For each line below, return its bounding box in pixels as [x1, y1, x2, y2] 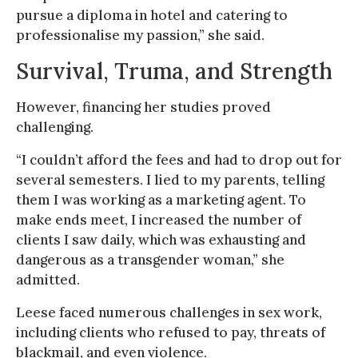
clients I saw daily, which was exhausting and [16, 230, 306, 249]
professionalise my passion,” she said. [16, 26, 265, 44]
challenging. [16, 117, 93, 136]
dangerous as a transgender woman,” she [16, 250, 284, 268]
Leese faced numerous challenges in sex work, [16, 303, 322, 321]
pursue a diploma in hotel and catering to [16, 6, 288, 24]
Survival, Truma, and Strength [16, 56, 332, 86]
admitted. [16, 270, 80, 288]
